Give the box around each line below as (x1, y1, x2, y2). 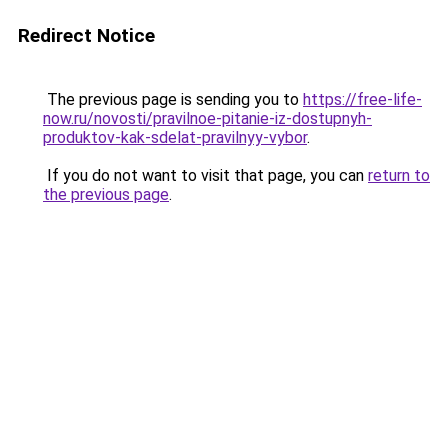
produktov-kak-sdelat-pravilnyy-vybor (43, 128, 307, 147)
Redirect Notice (18, 24, 155, 47)
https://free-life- (303, 90, 422, 109)
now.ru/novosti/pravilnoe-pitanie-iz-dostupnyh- (43, 109, 372, 128)
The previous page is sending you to (43, 90, 303, 109)
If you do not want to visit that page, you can (43, 166, 368, 185)
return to (368, 166, 430, 185)
